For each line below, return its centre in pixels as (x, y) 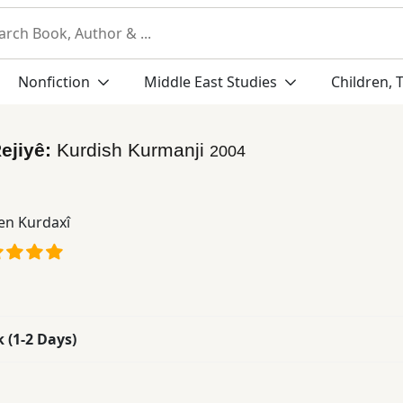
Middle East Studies (210, 82)
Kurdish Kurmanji (133, 149)
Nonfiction (55, 82)
